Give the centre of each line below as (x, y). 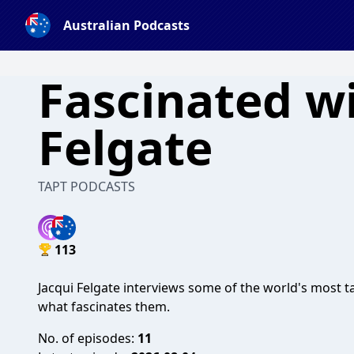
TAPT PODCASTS (87, 186)
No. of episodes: (88, 338)
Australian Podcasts (126, 25)
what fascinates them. (105, 307)
